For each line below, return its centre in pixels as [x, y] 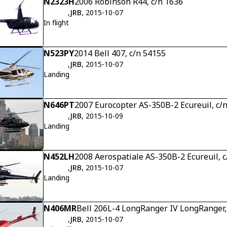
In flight [56, 22]
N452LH [59, 156]
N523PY [59, 53]
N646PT [59, 105]
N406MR [60, 208]
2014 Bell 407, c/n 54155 [120, 53]
